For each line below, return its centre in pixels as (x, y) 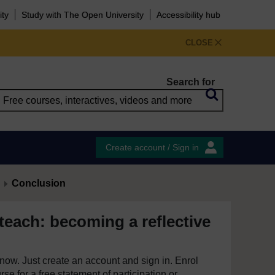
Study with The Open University (83, 15)
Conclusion (39, 183)
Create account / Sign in (152, 147)
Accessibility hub (188, 15)
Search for (191, 82)
